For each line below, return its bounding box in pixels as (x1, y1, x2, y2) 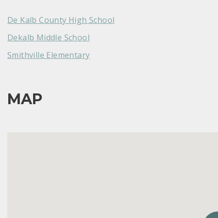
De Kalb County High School (7, 14, 115, 25)
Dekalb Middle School (7, 32, 90, 43)
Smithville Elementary (7, 49, 90, 60)
